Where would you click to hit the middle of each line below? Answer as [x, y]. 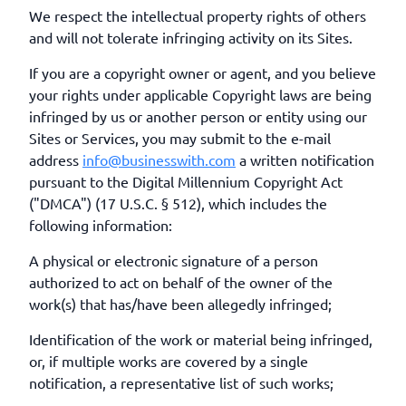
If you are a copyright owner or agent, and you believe [203, 72]
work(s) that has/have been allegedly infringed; [180, 304]
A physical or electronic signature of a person [174, 260]
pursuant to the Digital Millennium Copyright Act [186, 181]
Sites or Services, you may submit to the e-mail [180, 138]
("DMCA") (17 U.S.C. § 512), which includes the [178, 203]
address [56, 159]
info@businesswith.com [159, 159]
